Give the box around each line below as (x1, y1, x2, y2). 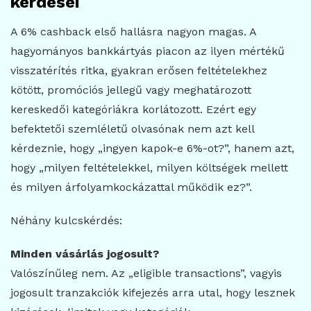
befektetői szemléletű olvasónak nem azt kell (10, 122, 254, 136)
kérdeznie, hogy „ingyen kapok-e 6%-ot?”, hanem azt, (10, 142, 294, 155)
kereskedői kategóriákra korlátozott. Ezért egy (10, 103, 256, 117)
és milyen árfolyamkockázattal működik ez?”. (10, 180, 252, 194)
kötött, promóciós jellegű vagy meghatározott (10, 83, 251, 97)
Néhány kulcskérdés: (10, 214, 122, 228)
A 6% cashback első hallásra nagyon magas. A (10, 25, 256, 39)
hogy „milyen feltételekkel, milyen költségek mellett (10, 161, 288, 175)
